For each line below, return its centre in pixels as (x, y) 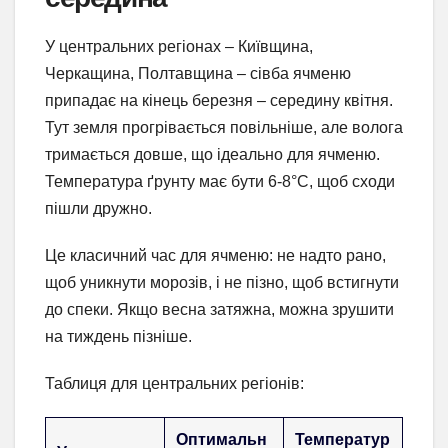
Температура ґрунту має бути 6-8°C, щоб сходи (220, 182)
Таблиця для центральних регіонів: (174, 384)
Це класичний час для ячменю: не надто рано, (215, 256)
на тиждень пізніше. (118, 337)
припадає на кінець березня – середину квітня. (219, 101)
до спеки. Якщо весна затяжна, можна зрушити (219, 310)
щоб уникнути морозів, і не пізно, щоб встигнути (222, 283)
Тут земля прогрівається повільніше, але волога (224, 128)
